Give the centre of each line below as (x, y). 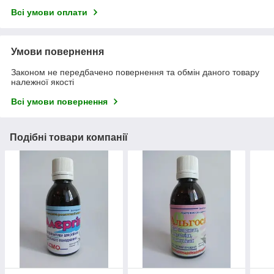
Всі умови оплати (49, 12)
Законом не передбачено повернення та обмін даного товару (135, 72)
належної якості (43, 82)
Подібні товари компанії (69, 137)
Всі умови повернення (59, 101)
